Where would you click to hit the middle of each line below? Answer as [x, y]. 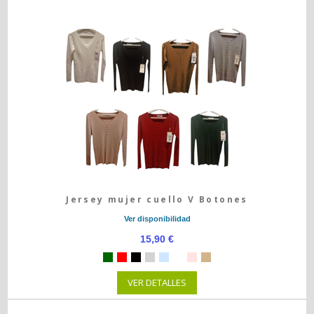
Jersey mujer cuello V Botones [157, 199]
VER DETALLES [157, 282]
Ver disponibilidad [157, 219]
